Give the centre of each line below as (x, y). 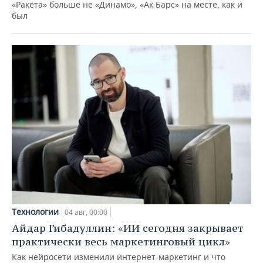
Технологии (35, 212)
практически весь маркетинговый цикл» (121, 242)
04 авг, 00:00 (86, 213)
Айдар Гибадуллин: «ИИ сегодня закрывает (128, 228)
